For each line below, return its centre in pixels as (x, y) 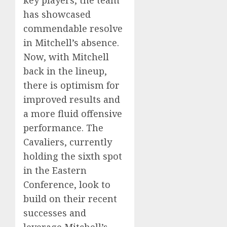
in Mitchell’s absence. (71, 42)
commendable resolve (73, 28)
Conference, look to (67, 184)
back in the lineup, (65, 71)
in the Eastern (55, 170)
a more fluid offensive (73, 113)
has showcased (57, 14)
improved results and (72, 99)
